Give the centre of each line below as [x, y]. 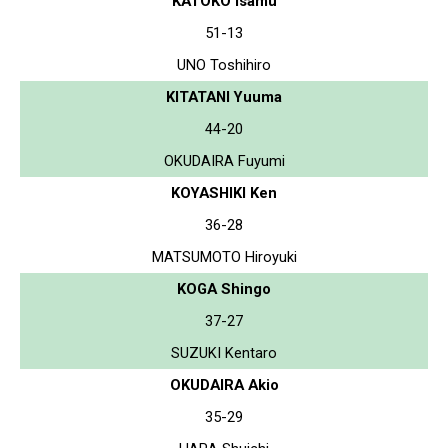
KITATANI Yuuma [224, 96]
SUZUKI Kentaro [224, 352]
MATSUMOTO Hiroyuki [224, 256]
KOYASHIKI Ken [224, 192]
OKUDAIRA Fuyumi [224, 160]
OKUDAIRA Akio [224, 384]
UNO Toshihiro [224, 64]
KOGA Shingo [224, 288]
